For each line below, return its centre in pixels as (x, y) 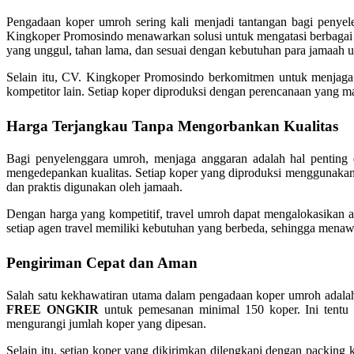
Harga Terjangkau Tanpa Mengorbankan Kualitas (172, 126)
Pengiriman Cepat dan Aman (102, 262)
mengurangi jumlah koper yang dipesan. (106, 323)
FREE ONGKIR (53, 309)
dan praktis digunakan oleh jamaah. (94, 186)
